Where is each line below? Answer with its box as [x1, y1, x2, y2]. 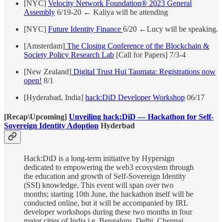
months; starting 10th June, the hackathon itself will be [24, 190, 193, 199]
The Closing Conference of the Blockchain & [65, 41, 209, 50]
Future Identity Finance [48, 24, 123, 33]
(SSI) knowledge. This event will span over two [24, 181, 173, 190]
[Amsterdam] [24, 41, 65, 50]
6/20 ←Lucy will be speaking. [123, 24, 218, 33]
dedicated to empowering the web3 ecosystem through [24, 163, 194, 172]
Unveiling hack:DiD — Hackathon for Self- [69, 112, 214, 121]
